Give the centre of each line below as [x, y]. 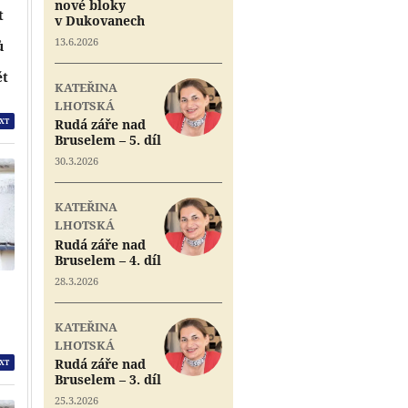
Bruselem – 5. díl [108, 140]
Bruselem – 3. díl [108, 380]
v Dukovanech [100, 20]
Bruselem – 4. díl [108, 260]
